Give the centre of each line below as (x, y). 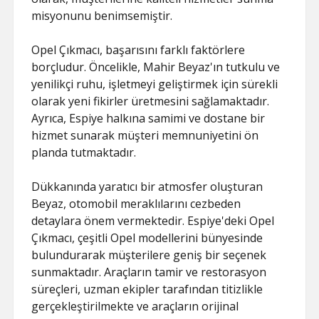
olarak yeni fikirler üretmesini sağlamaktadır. (151, 101)
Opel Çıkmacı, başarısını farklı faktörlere (138, 50)
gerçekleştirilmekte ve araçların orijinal (135, 306)
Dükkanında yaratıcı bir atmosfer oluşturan (147, 187)
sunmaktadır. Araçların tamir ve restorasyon (149, 272)
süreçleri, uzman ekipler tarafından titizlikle (147, 289)
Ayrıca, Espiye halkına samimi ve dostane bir (148, 118)
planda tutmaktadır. (84, 152)
